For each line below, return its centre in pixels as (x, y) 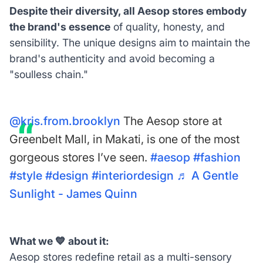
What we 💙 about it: (60, 241)
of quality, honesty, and (167, 27)
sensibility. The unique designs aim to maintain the (129, 43)
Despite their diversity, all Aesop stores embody (128, 11)
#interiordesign (132, 176)
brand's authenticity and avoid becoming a (112, 59)
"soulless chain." (48, 75)
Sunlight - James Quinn (73, 194)
